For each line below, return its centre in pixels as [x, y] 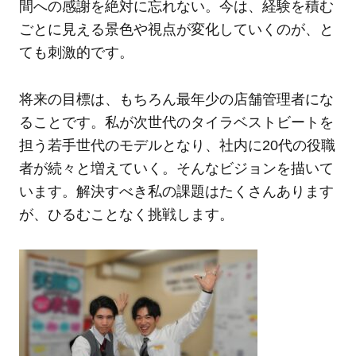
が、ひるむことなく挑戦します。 [126, 214]
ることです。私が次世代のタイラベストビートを [176, 122]
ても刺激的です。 [76, 52]
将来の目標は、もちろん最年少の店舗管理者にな [176, 99]
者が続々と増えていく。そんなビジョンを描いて [176, 168]
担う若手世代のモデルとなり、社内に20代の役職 [177, 145]
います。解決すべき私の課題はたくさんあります [176, 191]
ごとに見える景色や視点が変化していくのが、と [176, 29]
